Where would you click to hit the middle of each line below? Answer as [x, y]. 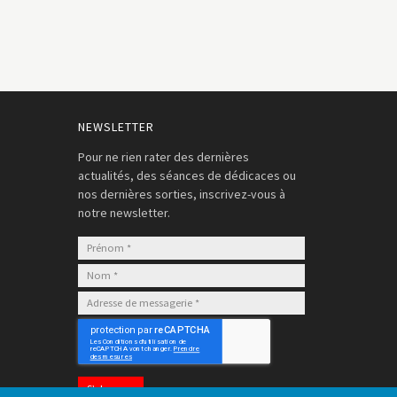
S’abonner [110, 389]
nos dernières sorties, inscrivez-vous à [181, 194]
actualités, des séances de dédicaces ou [187, 175]
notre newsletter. [124, 213]
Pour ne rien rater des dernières [163, 157]
